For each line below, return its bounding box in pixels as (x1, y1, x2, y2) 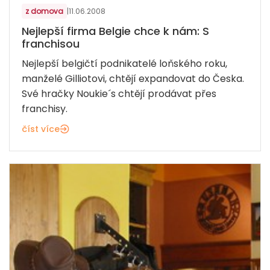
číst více (22, 123, 60, 136)
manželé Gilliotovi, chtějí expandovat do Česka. (22, 72, 244, 86)
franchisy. (22, 102, 67, 116)
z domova (25, 6, 63, 17)
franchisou (22, 36, 80, 52)
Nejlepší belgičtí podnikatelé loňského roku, (22, 57, 227, 71)
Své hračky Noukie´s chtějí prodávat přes (22, 87, 216, 101)
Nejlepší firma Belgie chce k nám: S (22, 24, 209, 39)
